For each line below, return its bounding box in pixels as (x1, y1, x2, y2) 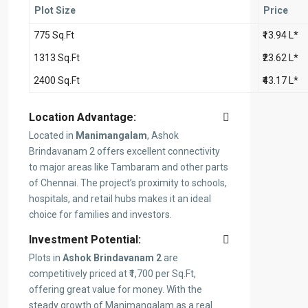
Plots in (29, 252, 63, 264)
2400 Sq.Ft (34, 75, 80, 87)
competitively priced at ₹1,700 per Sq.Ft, (29, 268, 196, 280)
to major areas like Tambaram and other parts (29, 162, 228, 173)
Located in (29, 130, 76, 142)
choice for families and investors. (29, 209, 172, 221)
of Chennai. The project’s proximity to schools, (29, 177, 227, 189)
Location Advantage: (29, 111, 136, 124)
